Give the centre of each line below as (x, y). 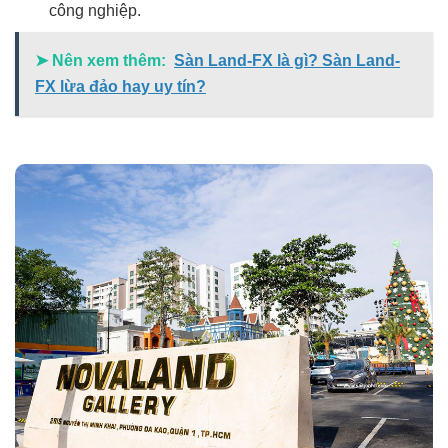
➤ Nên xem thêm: (100, 61)
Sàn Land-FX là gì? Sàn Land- (287, 61)
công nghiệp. (95, 11)
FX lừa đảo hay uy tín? (120, 87)
